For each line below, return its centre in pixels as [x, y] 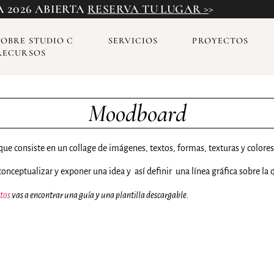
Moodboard [137, 113]
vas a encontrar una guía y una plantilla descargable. [100, 195]
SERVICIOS [133, 40]
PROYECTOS [220, 40]
